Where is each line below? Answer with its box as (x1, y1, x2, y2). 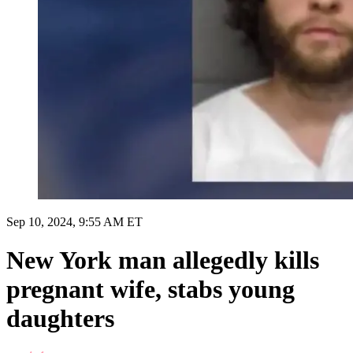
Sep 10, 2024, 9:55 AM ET (6, 214, 143, 229)
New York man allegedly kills (6, 246, 319, 275)
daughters (6, 304, 114, 333)
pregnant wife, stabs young (6, 275, 295, 304)
